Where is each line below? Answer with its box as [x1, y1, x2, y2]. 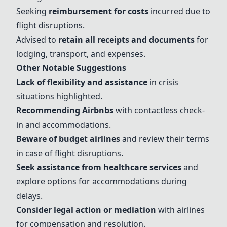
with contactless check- [113, 105, 205, 116]
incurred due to [148, 6, 210, 17]
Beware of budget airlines [16, 133, 120, 144]
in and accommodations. [16, 119, 111, 130]
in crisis [147, 77, 178, 88]
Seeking [16, 6, 49, 17]
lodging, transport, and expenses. [16, 48, 145, 59]
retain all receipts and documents [58, 34, 195, 45]
